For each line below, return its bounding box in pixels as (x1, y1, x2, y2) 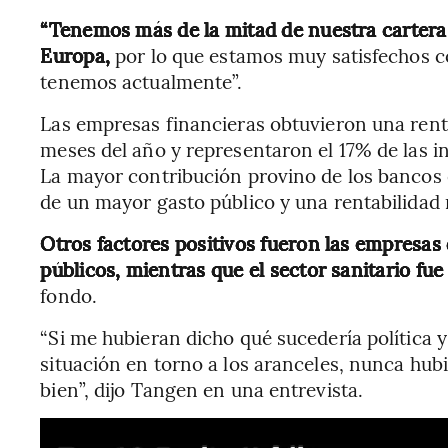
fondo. (40, 282, 97, 308)
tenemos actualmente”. (40, 68, 243, 94)
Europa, (40, 42, 116, 68)
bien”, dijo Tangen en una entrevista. (40, 376, 364, 402)
